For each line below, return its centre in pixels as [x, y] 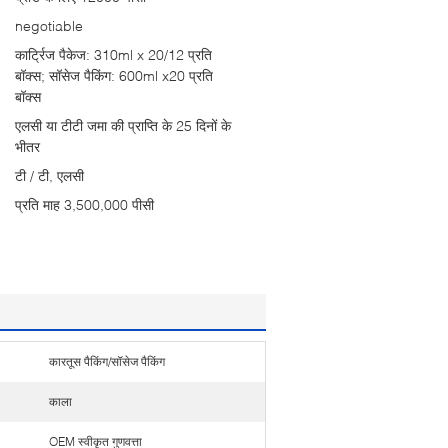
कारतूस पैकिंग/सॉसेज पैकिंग [107, 361]
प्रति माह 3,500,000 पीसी [84, 204]
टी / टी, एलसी [49, 175]
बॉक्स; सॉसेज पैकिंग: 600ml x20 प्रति [114, 75]
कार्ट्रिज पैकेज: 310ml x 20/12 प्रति [113, 54]
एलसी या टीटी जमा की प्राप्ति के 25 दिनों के [123, 125]
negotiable [49, 25]
